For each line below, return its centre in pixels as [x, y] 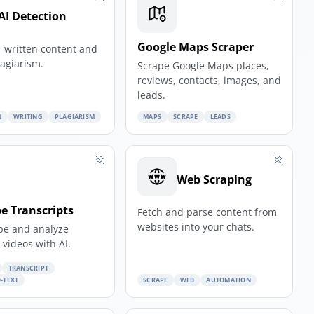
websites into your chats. [196, 226]
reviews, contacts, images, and [209, 80]
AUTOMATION [228, 280]
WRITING [28, 116]
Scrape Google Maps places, [203, 65]
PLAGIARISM [75, 116]
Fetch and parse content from [207, 212]
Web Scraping [214, 179]
